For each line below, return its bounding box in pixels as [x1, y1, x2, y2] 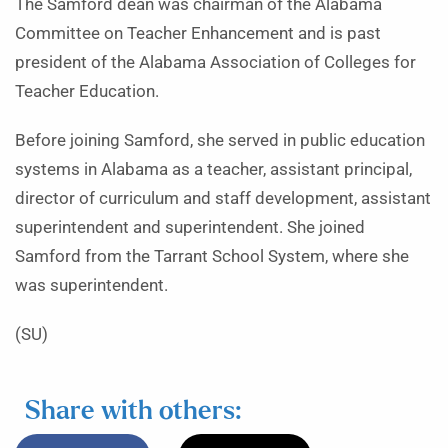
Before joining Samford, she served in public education [15, 131, 425, 150]
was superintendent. [15, 276, 168, 295]
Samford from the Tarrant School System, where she [15, 247, 409, 266]
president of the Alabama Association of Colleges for [15, 53, 416, 72]
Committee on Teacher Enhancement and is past [15, 24, 381, 43]
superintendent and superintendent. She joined [15, 218, 365, 237]
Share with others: [25, 399, 241, 424]
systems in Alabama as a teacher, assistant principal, [15, 160, 412, 179]
